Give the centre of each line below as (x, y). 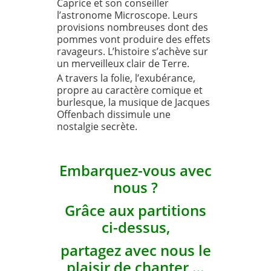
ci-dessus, (135, 227)
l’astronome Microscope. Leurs (127, 15)
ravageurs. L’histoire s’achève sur (132, 51)
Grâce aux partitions (135, 210)
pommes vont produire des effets (134, 39)
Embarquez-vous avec (135, 170)
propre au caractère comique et (130, 90)
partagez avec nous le (135, 250)
